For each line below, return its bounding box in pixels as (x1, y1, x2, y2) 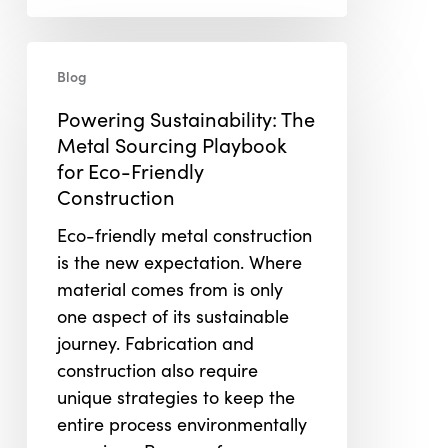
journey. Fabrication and (56, 331, 254, 355)
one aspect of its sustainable (56, 304, 289, 328)
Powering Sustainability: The (56, 105, 315, 132)
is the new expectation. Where (56, 250, 302, 274)
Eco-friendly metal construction (56, 223, 312, 247)
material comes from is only (56, 277, 283, 301)
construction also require (56, 358, 258, 382)
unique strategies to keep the (56, 385, 295, 409)
